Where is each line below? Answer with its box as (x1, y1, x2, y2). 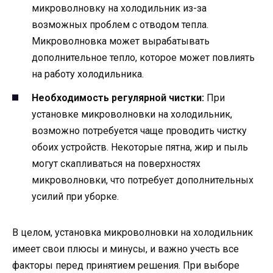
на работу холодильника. (32, 68, 144, 80)
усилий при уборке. (32, 190, 119, 202)
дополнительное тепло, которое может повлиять (32, 52, 255, 64)
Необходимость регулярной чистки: (32, 91, 204, 104)
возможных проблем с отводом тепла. (32, 19, 208, 31)
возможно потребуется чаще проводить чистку (32, 124, 247, 136)
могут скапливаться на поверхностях (32, 157, 200, 169)
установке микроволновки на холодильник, (32, 108, 232, 120)
